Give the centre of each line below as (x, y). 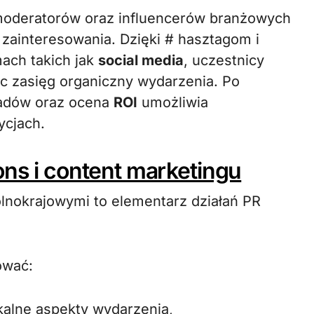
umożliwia (173, 102)
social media (141, 60)
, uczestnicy (224, 60)
